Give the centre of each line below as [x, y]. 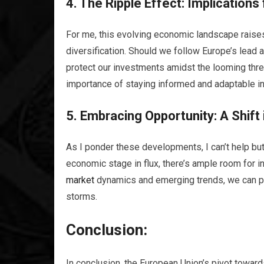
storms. [82, 197]
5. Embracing [105, 116]
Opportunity [179, 116]
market [80, 180]
